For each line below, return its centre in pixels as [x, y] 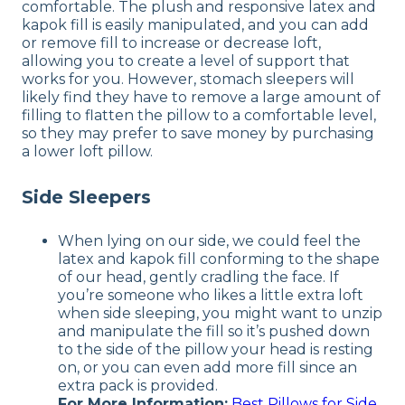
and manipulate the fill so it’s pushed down [214, 332]
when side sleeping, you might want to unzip [220, 314]
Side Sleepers [86, 197]
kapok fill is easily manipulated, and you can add [195, 24]
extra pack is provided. [138, 386]
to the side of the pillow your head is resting [216, 350]
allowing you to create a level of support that [186, 61]
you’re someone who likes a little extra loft [211, 296]
